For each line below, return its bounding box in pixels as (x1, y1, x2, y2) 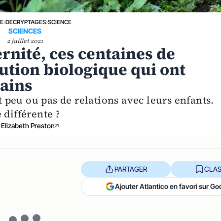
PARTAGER (114, 164, 147, 173)
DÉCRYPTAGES (5, 18, 46, 26)
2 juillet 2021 (6, 37, 43, 45)
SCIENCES (8, 27, 41, 35)
